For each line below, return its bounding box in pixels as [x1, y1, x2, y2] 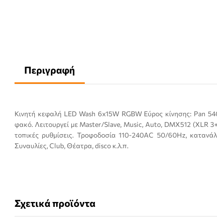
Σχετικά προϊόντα [15, 197, 95, 209]
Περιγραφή [24, 63, 75, 76]
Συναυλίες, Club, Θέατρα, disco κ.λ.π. [15, 141, 128, 150]
